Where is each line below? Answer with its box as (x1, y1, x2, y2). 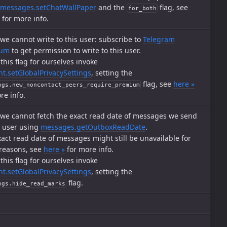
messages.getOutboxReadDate (41, 122, 145, 132)
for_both (128, 5, 157, 11)
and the (96, 3, 127, 12)
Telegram (143, 34, 175, 44)
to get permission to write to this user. (10, 46, 141, 55)
